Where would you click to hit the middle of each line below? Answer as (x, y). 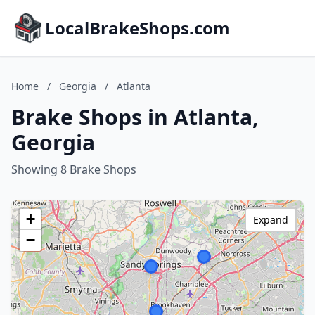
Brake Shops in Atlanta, (135, 117)
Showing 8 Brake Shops (74, 169)
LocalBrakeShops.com (137, 28)
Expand (271, 220)
